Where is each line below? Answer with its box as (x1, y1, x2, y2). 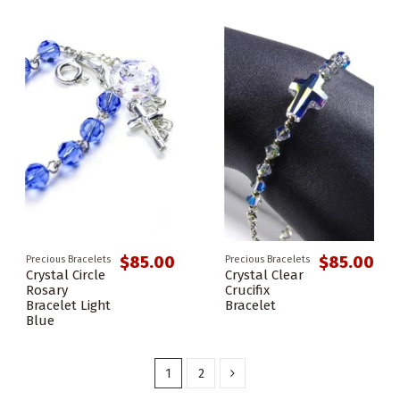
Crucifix (225, 281, 270, 298)
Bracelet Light (26, 296, 111, 313)
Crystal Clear (225, 266, 304, 283)
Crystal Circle (26, 266, 105, 283)
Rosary (26, 281, 68, 298)
